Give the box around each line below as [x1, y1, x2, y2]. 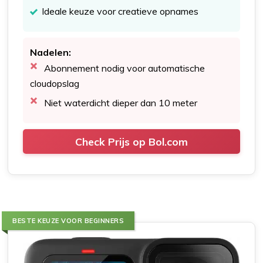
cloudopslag [30, 77, 80, 90]
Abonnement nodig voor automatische [44, 62, 205, 75]
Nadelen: [30, 46, 72, 59]
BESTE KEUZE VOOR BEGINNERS [12, 217, 124, 225]
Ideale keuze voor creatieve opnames [42, 5, 199, 18]
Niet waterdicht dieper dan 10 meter [44, 97, 198, 109]
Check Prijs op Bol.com [75, 135, 188, 149]
